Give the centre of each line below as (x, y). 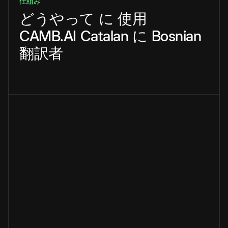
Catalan (104, 36)
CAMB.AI (48, 36)
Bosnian (176, 36)
